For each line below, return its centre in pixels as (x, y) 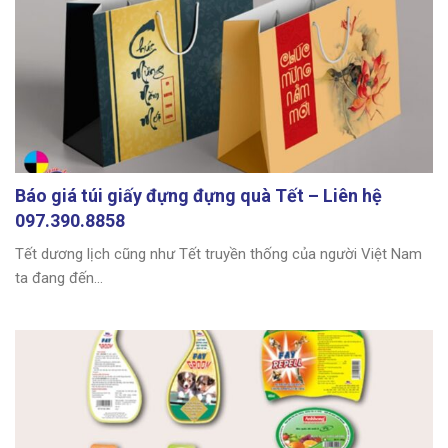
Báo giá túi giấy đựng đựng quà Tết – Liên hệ (198, 196)
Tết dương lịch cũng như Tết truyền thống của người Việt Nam (218, 254)
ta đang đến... (59, 278)
